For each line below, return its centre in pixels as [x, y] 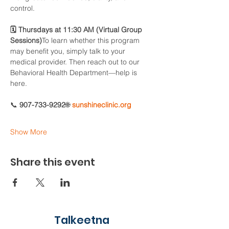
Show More [29, 132]
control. [22, 8]
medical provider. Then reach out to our [76, 62]
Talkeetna [82, 220]
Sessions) [26, 40]
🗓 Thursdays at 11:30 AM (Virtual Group [77, 30]
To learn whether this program [92, 40]
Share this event [53, 162]
